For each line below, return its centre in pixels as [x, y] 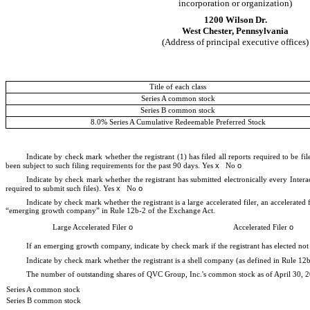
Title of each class [178, 86]
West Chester [207, 30]
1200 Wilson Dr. [235, 19]
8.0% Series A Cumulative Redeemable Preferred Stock [178, 122]
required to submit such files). [54, 188]
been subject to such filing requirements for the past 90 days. [104, 165]
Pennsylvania [262, 30]
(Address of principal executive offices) [235, 42]
